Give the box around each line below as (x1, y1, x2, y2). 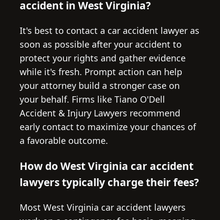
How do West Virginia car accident (20, 158, 193, 173)
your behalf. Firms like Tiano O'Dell (20, 93, 165, 105)
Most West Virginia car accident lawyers (20, 201, 186, 213)
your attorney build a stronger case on (20, 79, 180, 91)
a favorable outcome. (20, 134, 108, 146)
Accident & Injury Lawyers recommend (20, 107, 180, 119)
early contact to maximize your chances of (20, 120, 196, 133)
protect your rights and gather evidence (20, 52, 186, 64)
